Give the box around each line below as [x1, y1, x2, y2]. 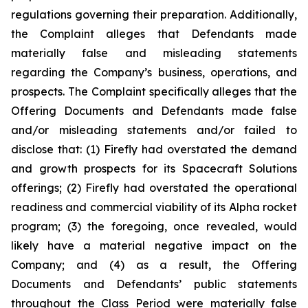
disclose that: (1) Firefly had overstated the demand [11, 142, 297, 156]
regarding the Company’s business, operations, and [11, 65, 297, 79]
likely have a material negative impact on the [11, 239, 297, 252]
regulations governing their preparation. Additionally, [11, 8, 297, 21]
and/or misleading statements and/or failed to [11, 123, 297, 137]
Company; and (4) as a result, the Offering [11, 258, 297, 272]
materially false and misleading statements [11, 46, 297, 60]
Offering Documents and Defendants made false [11, 104, 297, 118]
